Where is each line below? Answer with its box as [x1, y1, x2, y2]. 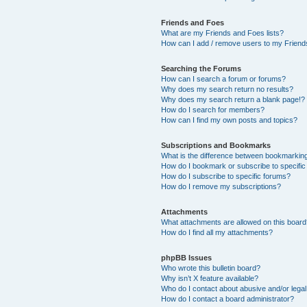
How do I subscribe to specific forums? [161, 171, 291, 180]
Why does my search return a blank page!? [161, 95, 306, 103]
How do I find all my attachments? [161, 228, 273, 236]
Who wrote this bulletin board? [161, 263, 261, 272]
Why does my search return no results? [161, 84, 294, 93]
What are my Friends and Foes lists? [161, 28, 284, 37]
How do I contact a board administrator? [161, 294, 295, 303]
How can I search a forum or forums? [161, 74, 286, 83]
